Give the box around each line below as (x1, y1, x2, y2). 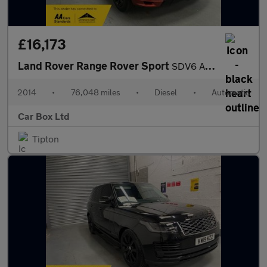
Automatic (211, 87, 250, 97)
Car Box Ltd (18, 110, 70, 122)
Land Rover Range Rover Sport (18, 59, 172, 72)
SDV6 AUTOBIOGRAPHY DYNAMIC (172, 60, 205, 72)
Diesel (154, 87, 178, 97)
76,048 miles (70, 87, 120, 97)
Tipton (32, 133, 59, 144)
